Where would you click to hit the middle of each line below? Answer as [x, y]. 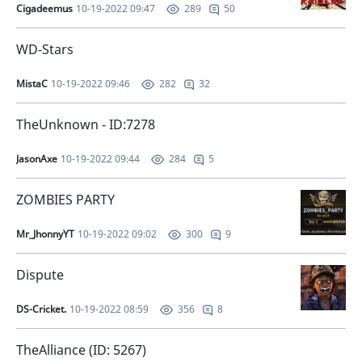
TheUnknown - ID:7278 [87, 124]
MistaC [32, 84]
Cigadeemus [44, 8]
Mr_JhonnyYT [45, 234]
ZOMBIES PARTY [69, 200]
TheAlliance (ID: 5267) [83, 350]
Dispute [42, 275]
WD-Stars [46, 49]
